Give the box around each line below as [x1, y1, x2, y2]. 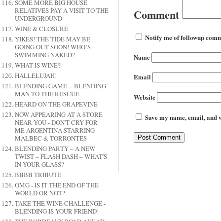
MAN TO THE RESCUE [14, 89, 79, 99]
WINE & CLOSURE [14, 24, 68, 34]
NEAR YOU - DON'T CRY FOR [14, 118, 98, 127]
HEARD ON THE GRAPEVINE [14, 100, 98, 109]
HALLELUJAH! [14, 71, 57, 80]
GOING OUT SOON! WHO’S [14, 42, 91, 52]
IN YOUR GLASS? [14, 160, 64, 169]
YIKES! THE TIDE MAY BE [14, 35, 90, 44]
